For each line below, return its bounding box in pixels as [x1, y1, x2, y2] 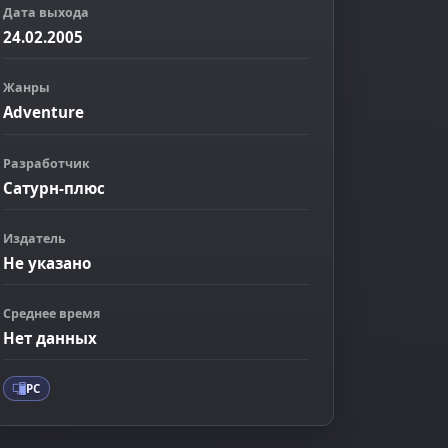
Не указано [3, 252, 91, 273]
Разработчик [3, 154, 90, 172]
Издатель [3, 229, 66, 247]
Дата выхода [3, 4, 89, 21]
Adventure [3, 102, 84, 123]
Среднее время [3, 305, 100, 323]
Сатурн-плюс [3, 177, 105, 198]
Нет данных [3, 328, 97, 349]
